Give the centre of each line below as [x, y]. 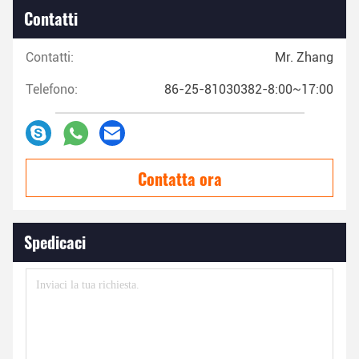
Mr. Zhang [304, 58]
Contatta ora [179, 179]
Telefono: [52, 90]
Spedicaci [55, 242]
